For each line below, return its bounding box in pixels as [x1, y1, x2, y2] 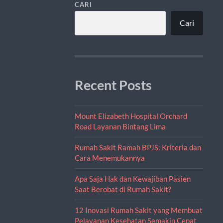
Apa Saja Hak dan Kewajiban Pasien [74, 174, 191, 183]
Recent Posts [74, 77, 152, 93]
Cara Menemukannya [74, 153, 145, 162]
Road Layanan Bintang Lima [74, 121, 166, 131]
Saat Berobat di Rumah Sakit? [74, 184, 171, 194]
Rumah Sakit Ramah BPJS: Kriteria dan [74, 142, 201, 152]
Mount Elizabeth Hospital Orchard [74, 111, 187, 120]
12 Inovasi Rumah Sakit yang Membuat [74, 205, 203, 215]
